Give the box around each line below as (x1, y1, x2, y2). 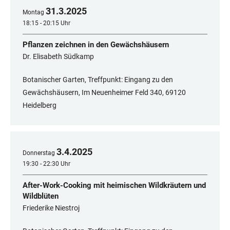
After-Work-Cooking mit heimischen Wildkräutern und (23, 181, 206, 190)
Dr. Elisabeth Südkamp (23, 52, 94, 61)
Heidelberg (23, 101, 56, 110)
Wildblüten (23, 191, 59, 201)
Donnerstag (23, 149, 55, 157)
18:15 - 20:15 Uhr (23, 20, 70, 27)
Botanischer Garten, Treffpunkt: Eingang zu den (23, 75, 173, 84)
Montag (23, 9, 44, 16)
